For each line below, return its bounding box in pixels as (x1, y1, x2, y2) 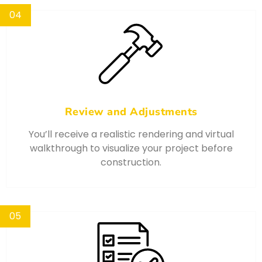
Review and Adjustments (64, 105, 198, 119)
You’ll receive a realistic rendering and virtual (28, 127, 234, 142)
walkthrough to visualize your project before (29, 142, 233, 156)
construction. (101, 156, 161, 170)
